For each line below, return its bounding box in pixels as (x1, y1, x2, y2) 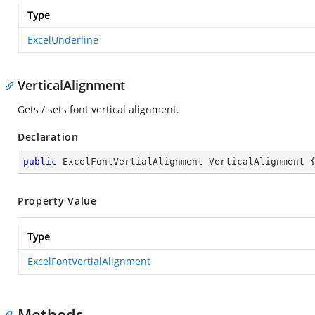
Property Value (18, 194, 97, 207)
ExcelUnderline (27, 33, 98, 46)
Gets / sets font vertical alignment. (18, 103, 179, 116)
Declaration (18, 130, 79, 143)
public (23, 156, 57, 167)
